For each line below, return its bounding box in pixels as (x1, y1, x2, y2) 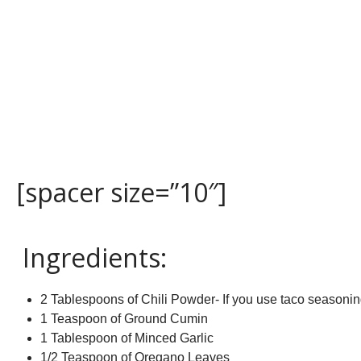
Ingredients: (16, 239, 167, 275)
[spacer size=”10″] (16, 174, 226, 210)
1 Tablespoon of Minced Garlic (40, 330, 214, 345)
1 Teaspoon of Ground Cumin (40, 311, 208, 326)
